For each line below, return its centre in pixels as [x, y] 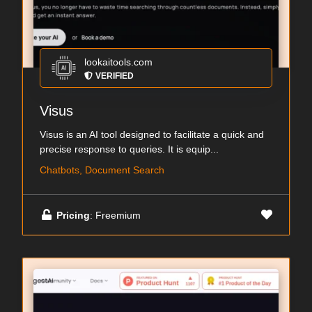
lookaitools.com [118, 62]
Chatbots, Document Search [102, 170]
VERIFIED [115, 76]
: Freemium [115, 215]
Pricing [73, 215]
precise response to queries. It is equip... [129, 149]
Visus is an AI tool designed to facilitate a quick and [152, 134]
